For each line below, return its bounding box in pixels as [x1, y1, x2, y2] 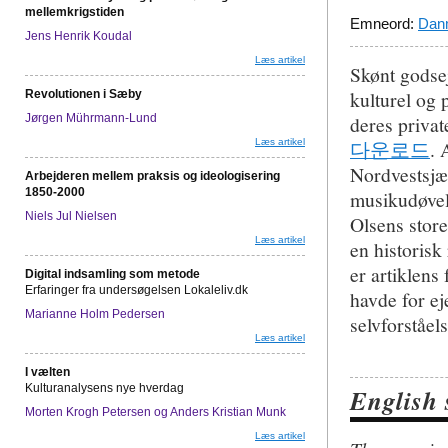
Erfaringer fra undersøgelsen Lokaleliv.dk [25, 283, 248, 297]
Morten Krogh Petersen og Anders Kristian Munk [25, 405, 286, 419]
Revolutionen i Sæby [25, 87, 142, 101]
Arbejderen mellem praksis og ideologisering [25, 169, 280, 183]
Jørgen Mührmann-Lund [25, 111, 157, 125]
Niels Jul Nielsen [25, 209, 117, 223]
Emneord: [350, 15, 418, 32]
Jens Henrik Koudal [25, 29, 132, 43]
